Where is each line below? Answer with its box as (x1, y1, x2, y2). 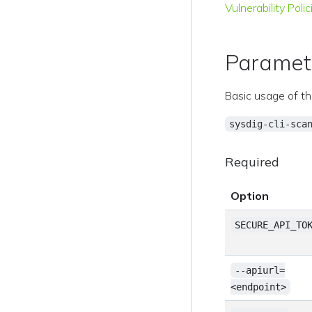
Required (225, 154, 280, 170)
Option (231, 189, 270, 203)
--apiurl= (234, 265, 285, 276)
